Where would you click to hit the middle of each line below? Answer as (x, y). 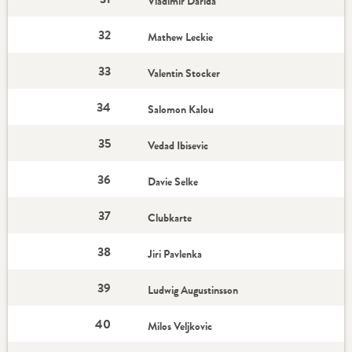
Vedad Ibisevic (180, 145)
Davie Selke (174, 181)
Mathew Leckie (182, 37)
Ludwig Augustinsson (194, 290)
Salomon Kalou (182, 109)
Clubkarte (170, 218)
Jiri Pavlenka (176, 254)
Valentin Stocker (185, 73)
